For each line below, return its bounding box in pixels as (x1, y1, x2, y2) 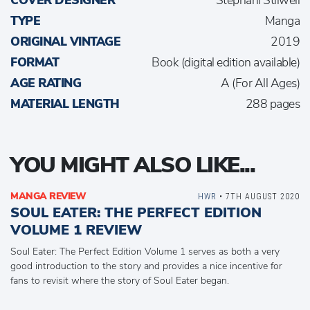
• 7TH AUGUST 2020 (217, 191, 300, 201)
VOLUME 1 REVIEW (10, 221, 142, 239)
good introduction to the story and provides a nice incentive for (10, 259, 282, 273)
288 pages (245, 95, 300, 112)
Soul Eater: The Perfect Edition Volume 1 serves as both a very (10, 245, 280, 258)
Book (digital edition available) (152, 54, 300, 71)
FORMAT (10, 54, 59, 71)
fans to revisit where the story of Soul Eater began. (10, 274, 229, 287)
